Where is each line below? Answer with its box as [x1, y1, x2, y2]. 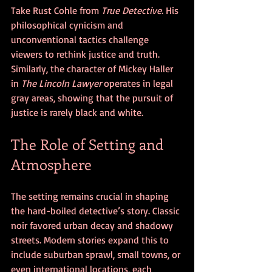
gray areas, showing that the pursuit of [11, 91, 175, 104]
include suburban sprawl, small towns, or [11, 248, 183, 260]
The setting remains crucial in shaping [11, 189, 171, 202]
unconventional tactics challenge [11, 33, 151, 46]
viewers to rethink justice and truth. [11, 47, 162, 60]
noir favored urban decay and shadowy [11, 219, 175, 231]
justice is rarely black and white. [11, 106, 143, 118]
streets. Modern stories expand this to [11, 233, 171, 246]
